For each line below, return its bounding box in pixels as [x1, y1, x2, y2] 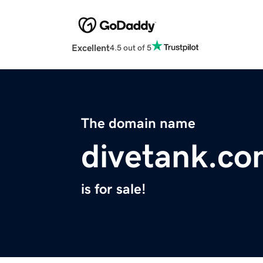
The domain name [81, 116, 195, 131]
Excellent [72, 43, 110, 53]
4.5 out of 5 [110, 43, 151, 52]
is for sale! [81, 182, 146, 197]
